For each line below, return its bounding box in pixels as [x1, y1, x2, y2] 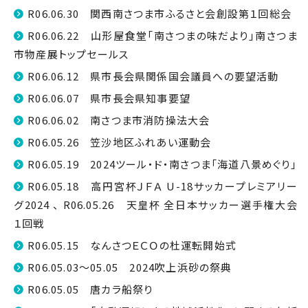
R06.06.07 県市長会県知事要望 [27, 91, 191, 105]
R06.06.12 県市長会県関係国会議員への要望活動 [27, 69, 279, 83]
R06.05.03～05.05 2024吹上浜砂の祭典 [27, 260, 232, 274]
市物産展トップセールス [14, 47, 129, 61]
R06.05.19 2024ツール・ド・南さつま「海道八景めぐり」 [27, 157, 297, 171]
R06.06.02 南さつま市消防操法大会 [27, 113, 210, 127]
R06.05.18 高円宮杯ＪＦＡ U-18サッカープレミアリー [27, 179, 298, 193]
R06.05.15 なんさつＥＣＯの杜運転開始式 [27, 238, 237, 252]
